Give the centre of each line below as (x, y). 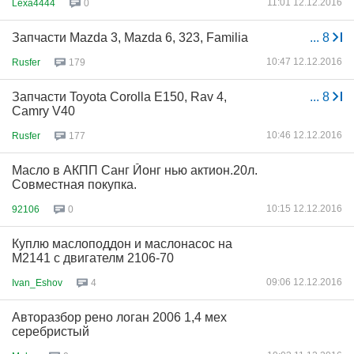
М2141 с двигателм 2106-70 (93, 258)
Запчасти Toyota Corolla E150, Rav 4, (119, 97)
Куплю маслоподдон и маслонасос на (122, 244)
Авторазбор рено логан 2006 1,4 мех (119, 317)
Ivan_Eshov (37, 282)
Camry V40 (43, 111)
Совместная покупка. (74, 185)
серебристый (51, 331)
